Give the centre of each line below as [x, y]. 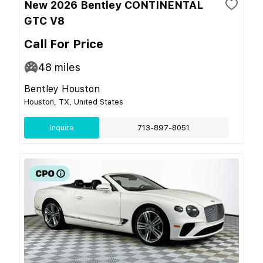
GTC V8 [44, 21]
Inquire [62, 127]
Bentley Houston [62, 89]
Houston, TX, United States [74, 102]
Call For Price [64, 44]
